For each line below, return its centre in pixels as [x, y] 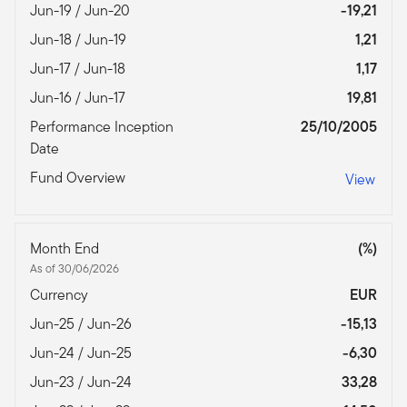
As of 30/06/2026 [74, 268]
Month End [66, 248]
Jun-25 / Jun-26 [83, 323]
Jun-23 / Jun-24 [83, 382]
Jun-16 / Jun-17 [79, 97]
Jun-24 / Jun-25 [83, 352]
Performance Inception [102, 126]
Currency [61, 294]
